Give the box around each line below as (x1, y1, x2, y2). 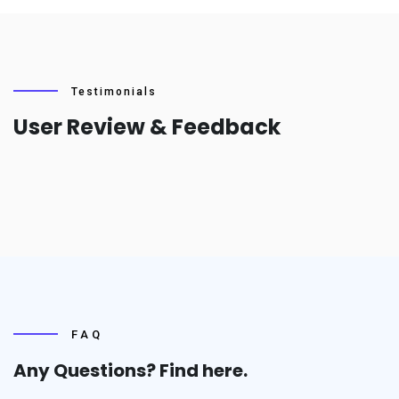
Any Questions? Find (13, 358, 199, 383)
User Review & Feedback (13, 112, 281, 142)
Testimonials (71, 85, 157, 98)
